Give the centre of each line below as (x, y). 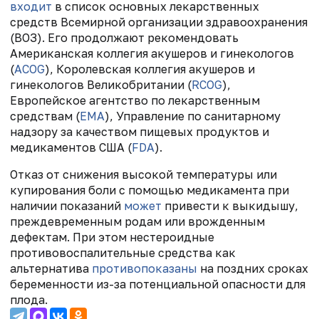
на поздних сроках (253, 268)
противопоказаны (145, 268)
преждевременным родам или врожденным (137, 221)
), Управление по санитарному (193, 116)
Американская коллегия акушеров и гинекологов (152, 53)
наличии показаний (67, 205)
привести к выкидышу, (230, 205)
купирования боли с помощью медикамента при (150, 190)
